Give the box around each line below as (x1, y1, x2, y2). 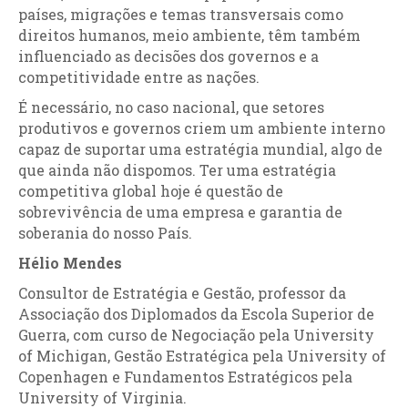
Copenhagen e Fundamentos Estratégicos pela (18, 367, 352, 386)
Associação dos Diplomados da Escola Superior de (18, 304, 374, 323)
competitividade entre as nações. (18, 67, 260, 87)
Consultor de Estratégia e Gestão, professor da (18, 283, 346, 302)
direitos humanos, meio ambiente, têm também (18, 25, 361, 45)
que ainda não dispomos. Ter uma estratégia (18, 160, 336, 179)
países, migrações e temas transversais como (18, 5, 343, 24)
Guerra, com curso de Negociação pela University (18, 325, 374, 344)
